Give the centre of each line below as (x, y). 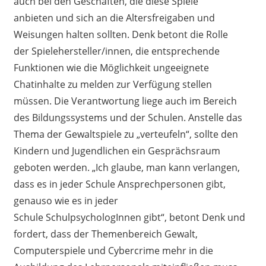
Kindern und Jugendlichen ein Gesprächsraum (117, 151)
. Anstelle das (213, 117)
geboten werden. (53, 167)
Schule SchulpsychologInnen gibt (87, 217)
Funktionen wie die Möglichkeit (83, 67)
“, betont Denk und (203, 217)
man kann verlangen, (191, 167)
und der (127, 117)
